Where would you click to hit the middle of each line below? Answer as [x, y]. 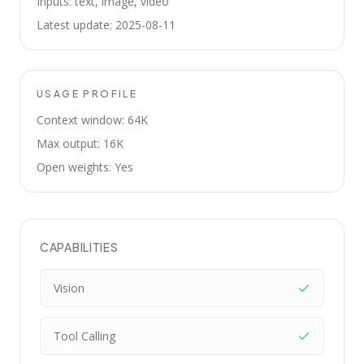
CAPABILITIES [79, 247]
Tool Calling [84, 336]
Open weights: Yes [85, 167]
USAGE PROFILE [87, 94]
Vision [69, 288]
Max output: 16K [80, 143]
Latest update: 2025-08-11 [106, 25]
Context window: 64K [92, 120]
